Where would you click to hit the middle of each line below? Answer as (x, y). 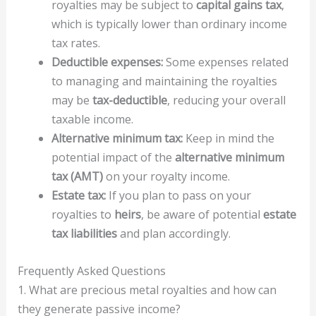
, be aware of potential (202, 215)
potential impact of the (113, 158)
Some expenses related (225, 62)
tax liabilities (84, 234)
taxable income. (92, 120)
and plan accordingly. (174, 234)
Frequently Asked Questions (91, 271)
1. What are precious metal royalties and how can (147, 290)
